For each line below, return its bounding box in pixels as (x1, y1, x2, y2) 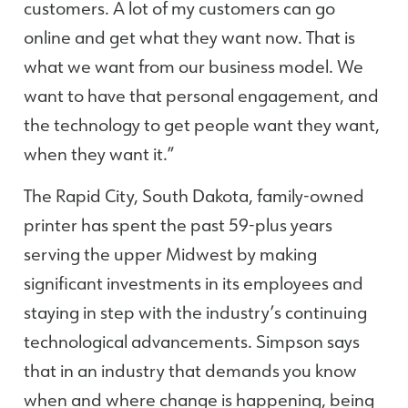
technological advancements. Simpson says (24, 330, 360, 353)
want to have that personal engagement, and (24, 84, 379, 107)
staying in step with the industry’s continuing (24, 301, 367, 324)
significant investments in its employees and (24, 271, 363, 295)
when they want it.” (24, 142, 174, 166)
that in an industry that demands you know (24, 359, 357, 382)
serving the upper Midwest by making (24, 242, 317, 266)
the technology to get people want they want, (24, 113, 380, 137)
